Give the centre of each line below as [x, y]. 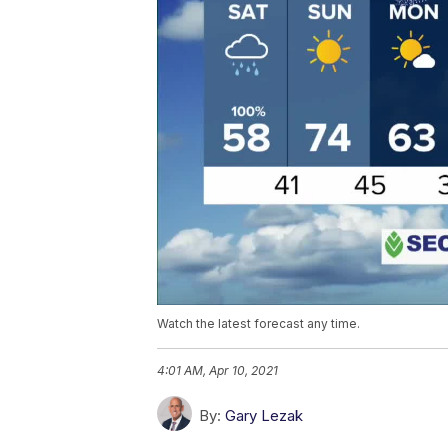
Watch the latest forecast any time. [258, 324]
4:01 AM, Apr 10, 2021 [217, 371]
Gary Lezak [264, 416]
